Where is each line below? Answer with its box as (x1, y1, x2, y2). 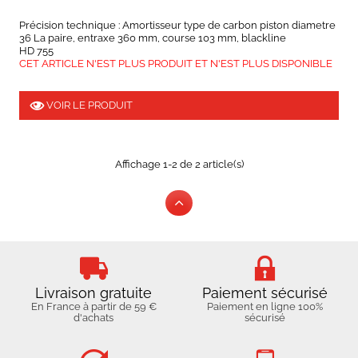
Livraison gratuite (35, 284, 152, 302)
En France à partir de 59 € (30, 300, 157, 313)
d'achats (74, 312, 113, 324)
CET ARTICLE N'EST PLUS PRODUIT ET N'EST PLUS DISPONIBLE (19, 57, 332, 70)
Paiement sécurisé (201, 284, 328, 302)
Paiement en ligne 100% (206, 300, 323, 313)
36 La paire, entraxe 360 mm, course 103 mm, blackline (19, 31, 286, 44)
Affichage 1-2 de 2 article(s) (114, 157, 244, 170)
